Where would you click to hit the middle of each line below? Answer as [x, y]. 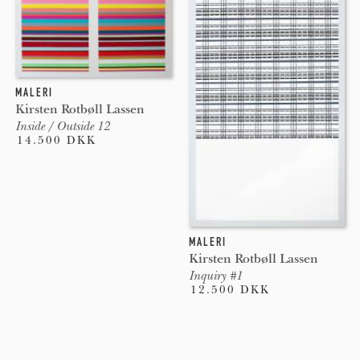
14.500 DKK [56, 140]
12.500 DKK [230, 290]
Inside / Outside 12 [62, 126]
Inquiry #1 [215, 276]
